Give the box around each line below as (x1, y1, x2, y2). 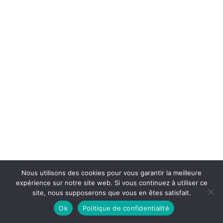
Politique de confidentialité (82, 204, 169, 212)
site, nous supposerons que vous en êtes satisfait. (32, 189, 191, 197)
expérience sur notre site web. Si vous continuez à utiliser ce (15, 179, 208, 187)
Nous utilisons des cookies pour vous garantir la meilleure (21, 169, 202, 177)
